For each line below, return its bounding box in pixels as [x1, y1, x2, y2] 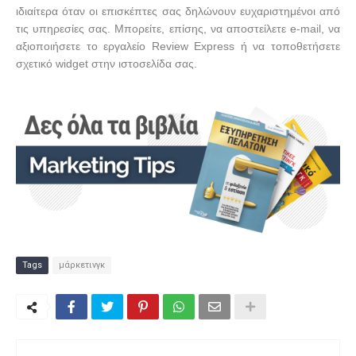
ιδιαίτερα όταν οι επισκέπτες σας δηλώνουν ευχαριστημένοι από [16, 4, 340, 17]
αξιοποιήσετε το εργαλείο [16, 39, 152, 52]
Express [194, 39, 235, 52]
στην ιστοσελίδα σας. [91, 56, 197, 70]
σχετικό [16, 56, 56, 70]
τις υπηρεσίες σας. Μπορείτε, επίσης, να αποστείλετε [16, 21, 290, 35]
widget [56, 56, 88, 70]
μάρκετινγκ [59, 259, 105, 270]
